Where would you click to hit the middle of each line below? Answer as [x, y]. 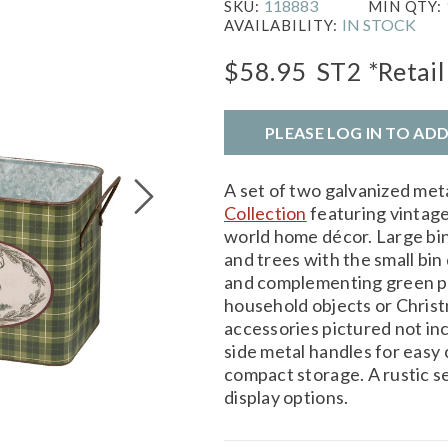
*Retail [406, 70]
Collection [265, 212]
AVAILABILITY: [283, 24]
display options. [286, 396]
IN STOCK [379, 24]
